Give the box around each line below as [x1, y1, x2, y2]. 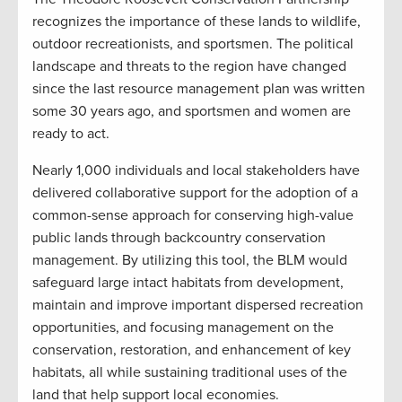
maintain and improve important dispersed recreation [32, 296, 363, 315]
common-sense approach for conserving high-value [32, 206, 354, 225]
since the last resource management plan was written [32, 80, 365, 99]
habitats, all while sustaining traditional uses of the [32, 363, 347, 382]
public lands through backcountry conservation [32, 229, 326, 248]
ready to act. [32, 125, 109, 144]
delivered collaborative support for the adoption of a [32, 184, 358, 203]
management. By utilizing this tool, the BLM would [32, 251, 347, 270]
